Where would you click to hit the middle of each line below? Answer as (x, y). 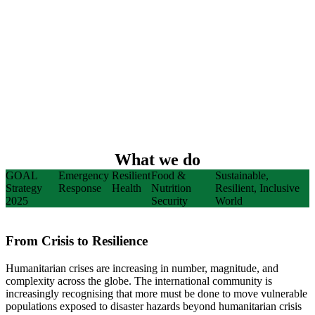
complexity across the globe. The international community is (139, 281)
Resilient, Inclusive (258, 188)
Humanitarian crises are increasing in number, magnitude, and (142, 268)
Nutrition (171, 188)
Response (80, 188)
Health (126, 188)
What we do (157, 160)
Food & (168, 176)
